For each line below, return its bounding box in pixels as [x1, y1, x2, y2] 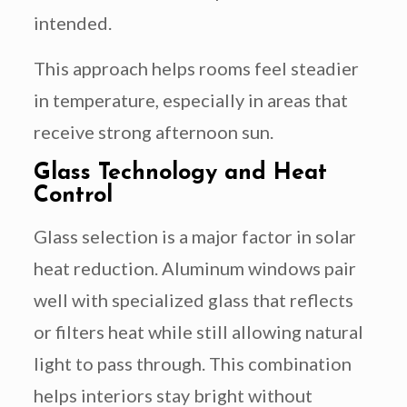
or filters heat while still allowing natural [33, 321, 363, 343]
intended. [33, 12, 112, 35]
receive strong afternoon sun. [33, 121, 273, 144]
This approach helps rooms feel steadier [33, 57, 359, 80]
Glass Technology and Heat [33, 162, 327, 185]
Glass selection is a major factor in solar [33, 225, 356, 248]
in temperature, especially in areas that [33, 89, 348, 112]
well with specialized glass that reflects [33, 289, 353, 312]
